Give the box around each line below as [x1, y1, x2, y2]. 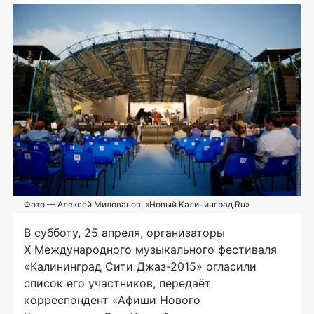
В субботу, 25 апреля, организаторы [24, 225, 225, 240]
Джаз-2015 [137, 259, 196, 273]
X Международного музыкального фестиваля [24, 242, 277, 257]
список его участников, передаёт [24, 275, 211, 290]
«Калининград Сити [24, 259, 137, 273]
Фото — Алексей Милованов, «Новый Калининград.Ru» [24, 198, 250, 210]
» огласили [196, 259, 257, 273]
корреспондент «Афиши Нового [24, 292, 200, 307]
